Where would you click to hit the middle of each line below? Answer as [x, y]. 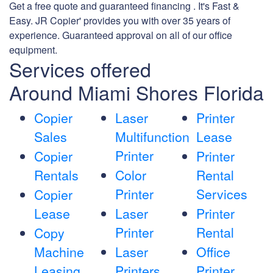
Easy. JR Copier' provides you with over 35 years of [120, 21]
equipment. [33, 50]
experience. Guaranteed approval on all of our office [121, 35]
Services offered [80, 69]
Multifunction [152, 137]
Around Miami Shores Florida [136, 92]
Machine [59, 252]
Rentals [56, 175]
